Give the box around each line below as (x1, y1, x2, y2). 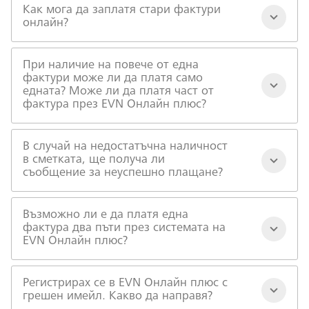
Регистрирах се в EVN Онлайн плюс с (23, 277, 228, 290)
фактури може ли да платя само (23, 72, 203, 85)
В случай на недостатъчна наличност (23, 141, 228, 153)
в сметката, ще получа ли (23, 154, 165, 166)
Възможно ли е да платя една (23, 209, 188, 221)
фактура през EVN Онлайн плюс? (23, 99, 206, 111)
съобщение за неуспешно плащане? (23, 167, 223, 179)
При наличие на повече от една (23, 59, 199, 72)
